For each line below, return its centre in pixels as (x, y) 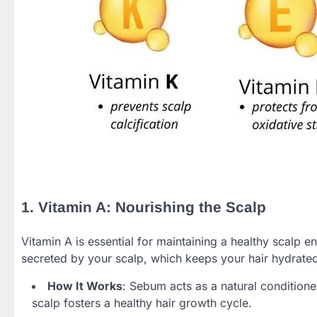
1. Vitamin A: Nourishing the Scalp (144, 207)
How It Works (85, 286)
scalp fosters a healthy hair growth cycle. (142, 302)
